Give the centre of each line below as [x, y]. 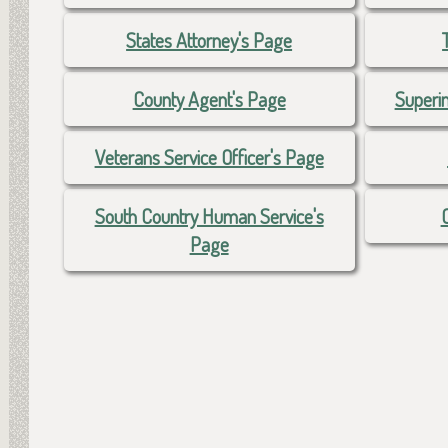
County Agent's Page [209, 98]
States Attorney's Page [209, 40]
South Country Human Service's [209, 216]
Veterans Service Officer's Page [209, 157]
